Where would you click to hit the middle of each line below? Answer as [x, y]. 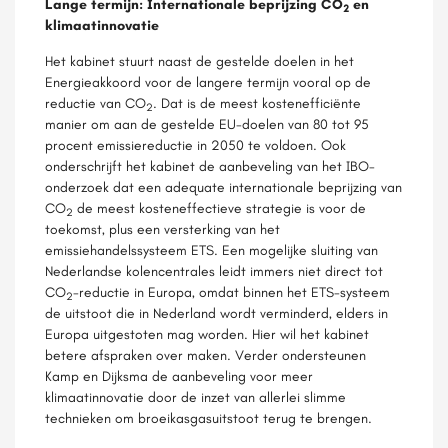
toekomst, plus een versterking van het [162, 229]
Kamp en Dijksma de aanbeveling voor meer [179, 376]
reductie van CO [95, 103]
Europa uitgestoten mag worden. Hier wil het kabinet [207, 334]
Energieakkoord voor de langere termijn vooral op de [208, 82]
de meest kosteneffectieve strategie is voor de [219, 208]
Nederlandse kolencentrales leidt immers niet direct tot [214, 271]
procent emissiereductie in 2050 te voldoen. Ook [195, 145]
